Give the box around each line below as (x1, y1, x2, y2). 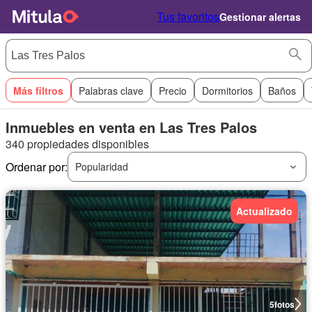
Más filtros (13, 83, 63, 97)
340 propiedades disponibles (6, 136, 149, 152)
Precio (159, 83, 187, 97)
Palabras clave (79, 83, 143, 97)
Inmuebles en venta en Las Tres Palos (6, 117, 257, 137)
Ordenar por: (6, 159, 68, 175)
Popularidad (75, 159, 128, 173)
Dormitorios (202, 83, 253, 97)
